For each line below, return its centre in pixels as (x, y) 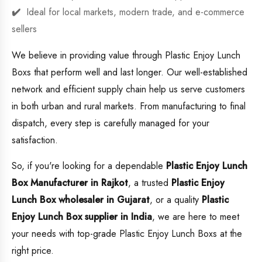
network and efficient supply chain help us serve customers (128, 89)
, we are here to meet (196, 217)
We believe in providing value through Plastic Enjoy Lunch (126, 56)
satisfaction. (35, 140)
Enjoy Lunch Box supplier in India (82, 217)
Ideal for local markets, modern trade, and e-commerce (135, 12)
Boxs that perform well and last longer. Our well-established (130, 73)
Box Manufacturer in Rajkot (70, 183)
